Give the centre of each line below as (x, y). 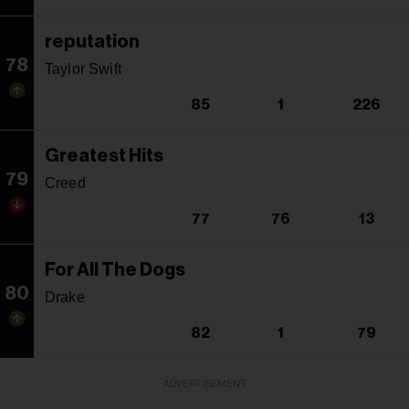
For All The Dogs (115, 270)
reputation (92, 42)
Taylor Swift (83, 68)
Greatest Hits (104, 156)
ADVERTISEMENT (204, 383)
